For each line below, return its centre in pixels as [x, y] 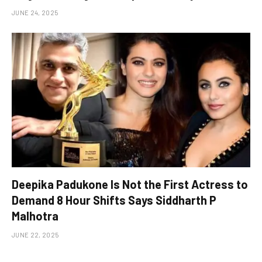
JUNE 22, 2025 [35, 235]
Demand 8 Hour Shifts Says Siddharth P [114, 200]
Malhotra [35, 216]
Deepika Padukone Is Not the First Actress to [130, 184]
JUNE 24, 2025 [35, 13]
